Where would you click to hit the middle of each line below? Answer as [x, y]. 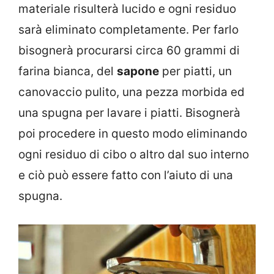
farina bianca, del [68, 72]
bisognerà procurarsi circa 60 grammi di [129, 51]
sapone [138, 72]
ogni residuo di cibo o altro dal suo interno [134, 155]
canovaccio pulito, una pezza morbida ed [131, 92]
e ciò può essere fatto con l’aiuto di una [126, 176]
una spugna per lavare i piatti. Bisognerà [129, 113]
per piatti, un [195, 72]
